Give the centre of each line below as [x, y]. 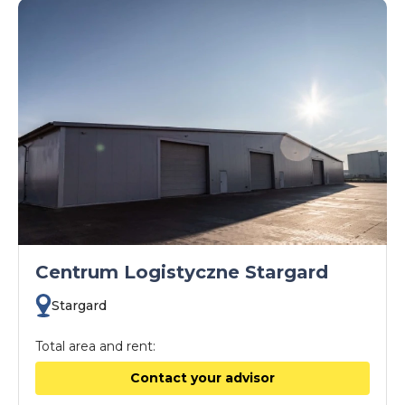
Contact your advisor [202, 378]
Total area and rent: [95, 347]
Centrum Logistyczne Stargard [182, 273]
